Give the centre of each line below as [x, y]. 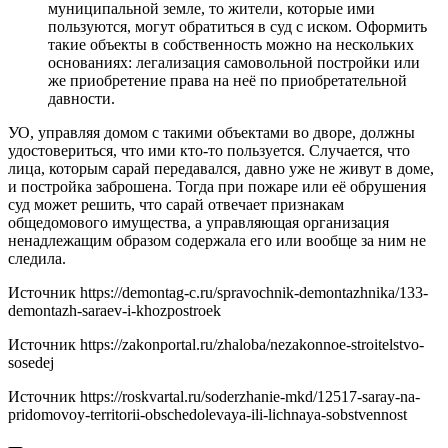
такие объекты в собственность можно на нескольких [231, 44]
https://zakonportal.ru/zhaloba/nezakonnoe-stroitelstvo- [252, 344]
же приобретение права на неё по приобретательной [227, 80]
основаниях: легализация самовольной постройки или [234, 62]
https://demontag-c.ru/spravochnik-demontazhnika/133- [254, 292]
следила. [37, 258]
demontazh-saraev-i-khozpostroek [114, 310]
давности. [81, 98]
